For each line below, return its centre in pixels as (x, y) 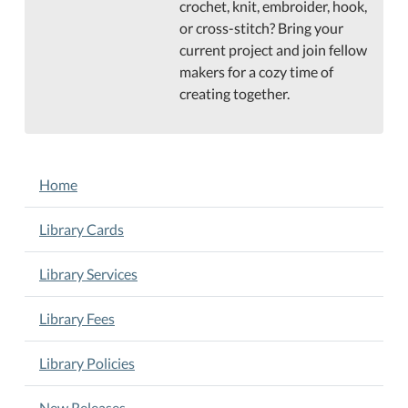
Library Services (88, 274)
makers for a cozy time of (257, 71)
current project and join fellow (274, 50)
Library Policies (87, 363)
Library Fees (77, 318)
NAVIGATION (77, 174)
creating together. (235, 93)
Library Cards (82, 229)
